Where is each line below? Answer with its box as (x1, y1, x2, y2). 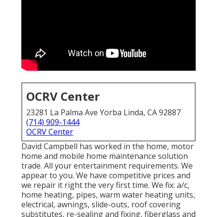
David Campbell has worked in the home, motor (21, 141, 194, 152)
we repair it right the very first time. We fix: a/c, (21, 180, 189, 191)
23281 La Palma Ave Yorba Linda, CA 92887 (26, 107, 181, 118)
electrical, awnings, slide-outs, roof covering (21, 199, 181, 210)
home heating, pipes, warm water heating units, (21, 189, 195, 201)
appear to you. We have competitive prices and (21, 170, 190, 181)
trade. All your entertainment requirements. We (21, 160, 193, 171)
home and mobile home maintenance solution (21, 151, 188, 162)
